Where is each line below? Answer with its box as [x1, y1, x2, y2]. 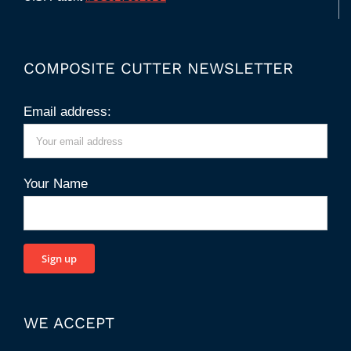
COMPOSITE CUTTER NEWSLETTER [24, 59, 293, 78]
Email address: [24, 104, 111, 120]
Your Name [24, 175, 88, 191]
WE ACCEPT [24, 313, 114, 333]
